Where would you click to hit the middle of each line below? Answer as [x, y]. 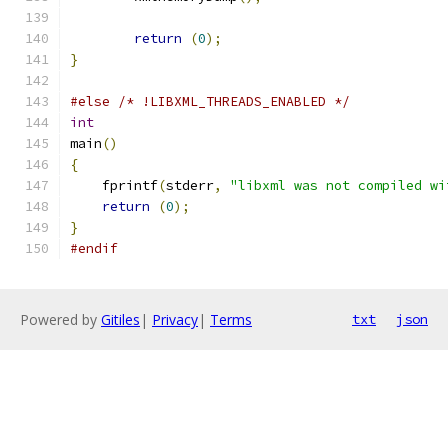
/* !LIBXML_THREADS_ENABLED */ [234, 101]
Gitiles [120, 319]
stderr [190, 185]
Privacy [175, 319]
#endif [94, 248]
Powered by [60, 319]
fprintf [114, 185]
